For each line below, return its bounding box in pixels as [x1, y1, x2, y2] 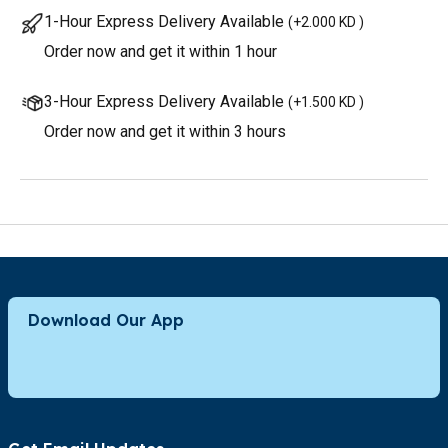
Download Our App [28, 309, 184, 330]
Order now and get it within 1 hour [44, 41, 277, 61]
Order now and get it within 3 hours [44, 121, 286, 141]
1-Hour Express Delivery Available [44, 11, 284, 31]
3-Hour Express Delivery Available [44, 91, 284, 111]
